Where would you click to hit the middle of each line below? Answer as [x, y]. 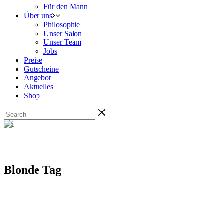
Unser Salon [63, 33]
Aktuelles [38, 87]
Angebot [37, 78]
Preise [33, 60]
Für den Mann [66, 7]
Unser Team [62, 42]
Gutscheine [41, 69]
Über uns [38, 16]
